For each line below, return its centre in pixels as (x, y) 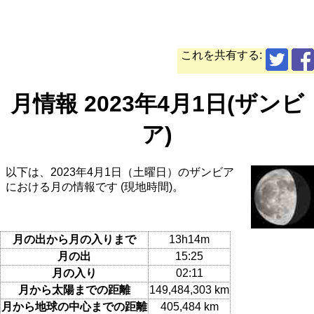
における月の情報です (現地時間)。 (95, 187)
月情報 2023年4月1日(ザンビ (157, 103)
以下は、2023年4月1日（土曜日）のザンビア (120, 172)
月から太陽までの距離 (74, 289)
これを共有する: (221, 55)
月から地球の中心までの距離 (74, 306)
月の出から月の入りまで (74, 239)
